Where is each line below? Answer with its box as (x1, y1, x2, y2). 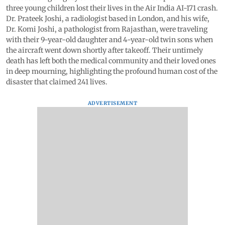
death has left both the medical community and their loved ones (6, 56, 216, 65)
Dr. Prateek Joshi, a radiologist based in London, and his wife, (6, 14, 209, 23)
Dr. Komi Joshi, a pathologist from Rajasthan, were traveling (6, 24, 207, 34)
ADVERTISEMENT (87, 99, 138, 106)
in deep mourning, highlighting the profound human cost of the (6, 66, 217, 76)
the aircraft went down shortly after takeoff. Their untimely (6, 45, 203, 55)
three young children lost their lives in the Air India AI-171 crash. (6, 3, 218, 13)
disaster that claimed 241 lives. (6, 77, 107, 86)
